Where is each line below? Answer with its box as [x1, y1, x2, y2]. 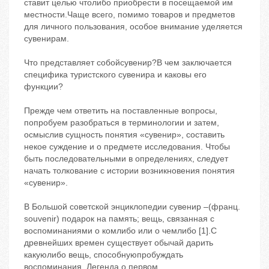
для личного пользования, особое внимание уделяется [24, 22, 243, 32]
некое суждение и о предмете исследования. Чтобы [24, 142, 230, 152]
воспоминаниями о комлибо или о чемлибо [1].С [24, 226, 217, 236]
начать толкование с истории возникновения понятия [24, 166, 235, 176]
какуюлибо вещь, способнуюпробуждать [24, 250, 183, 260]
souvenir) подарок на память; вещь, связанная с [24, 214, 214, 224]
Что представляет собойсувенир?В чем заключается [24, 58, 232, 68]
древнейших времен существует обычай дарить [24, 238, 213, 248]
